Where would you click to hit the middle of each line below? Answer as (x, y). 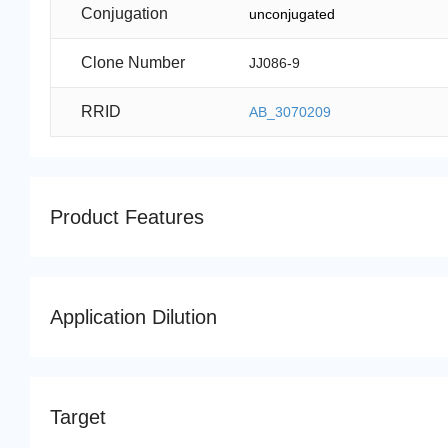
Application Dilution (133, 316)
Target (78, 416)
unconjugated (292, 13)
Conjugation (124, 13)
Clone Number (133, 62)
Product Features (127, 216)
